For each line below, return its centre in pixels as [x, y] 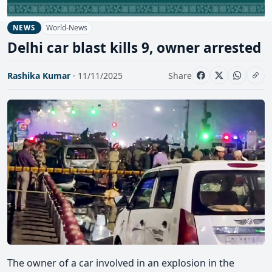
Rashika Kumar [39, 75]
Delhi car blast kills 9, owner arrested [134, 48]
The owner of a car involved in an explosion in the [121, 263]
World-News [66, 27]
